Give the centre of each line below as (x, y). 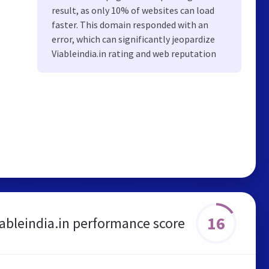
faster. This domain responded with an (130, 25)
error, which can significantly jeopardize (133, 39)
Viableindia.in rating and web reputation (134, 53)
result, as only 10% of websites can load (133, 10)
